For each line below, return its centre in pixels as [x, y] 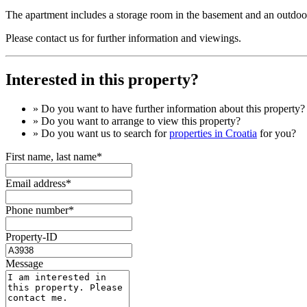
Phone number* [40, 210]
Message [24, 263]
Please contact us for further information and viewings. [123, 38]
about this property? [261, 108]
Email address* [38, 183]
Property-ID [32, 236]
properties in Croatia [213, 133]
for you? [277, 133]
